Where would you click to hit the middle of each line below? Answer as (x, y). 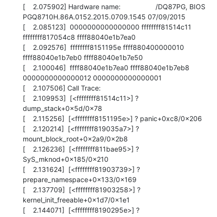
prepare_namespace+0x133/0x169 (80, 179)
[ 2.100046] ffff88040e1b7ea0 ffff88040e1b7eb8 (106, 67)
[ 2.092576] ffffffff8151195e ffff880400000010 (103, 47)
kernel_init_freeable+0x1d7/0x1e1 (76, 200)
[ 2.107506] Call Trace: (62, 88)
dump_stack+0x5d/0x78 (62, 108)
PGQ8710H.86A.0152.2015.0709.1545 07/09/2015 (104, 16)
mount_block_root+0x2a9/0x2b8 (75, 139)
